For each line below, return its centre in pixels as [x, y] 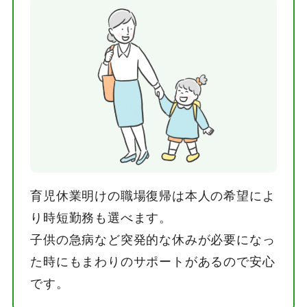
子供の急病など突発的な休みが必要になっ [153, 240]
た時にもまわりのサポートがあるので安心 [153, 261]
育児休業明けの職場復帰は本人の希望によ [153, 196]
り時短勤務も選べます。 [101, 218]
